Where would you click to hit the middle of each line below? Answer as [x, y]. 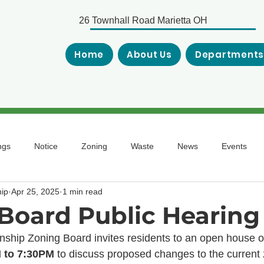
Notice [46, 146]
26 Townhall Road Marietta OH [143, 20]
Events [234, 146]
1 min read [82, 191]
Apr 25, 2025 [35, 191]
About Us [149, 55]
